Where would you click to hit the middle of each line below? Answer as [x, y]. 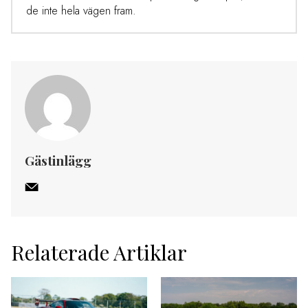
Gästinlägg [58, 160]
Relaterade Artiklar [99, 252]
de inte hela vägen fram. [81, 10]
